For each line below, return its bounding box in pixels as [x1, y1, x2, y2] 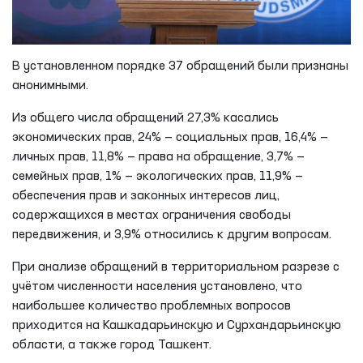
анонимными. [12, 79, 88, 92]
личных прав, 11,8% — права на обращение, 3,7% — [12, 150, 305, 164]
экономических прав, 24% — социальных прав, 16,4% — [12, 130, 328, 144]
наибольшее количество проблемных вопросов [12, 299, 291, 313]
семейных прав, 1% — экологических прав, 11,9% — [12, 169, 303, 183]
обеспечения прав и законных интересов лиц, [12, 189, 280, 203]
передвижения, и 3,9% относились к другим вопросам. [12, 228, 331, 241]
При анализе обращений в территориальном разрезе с [12, 260, 340, 274]
